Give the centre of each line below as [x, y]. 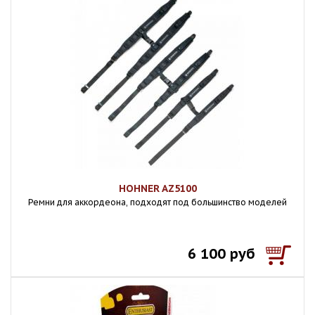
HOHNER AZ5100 [157, 188]
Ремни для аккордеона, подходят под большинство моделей [157, 202]
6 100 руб [221, 254]
